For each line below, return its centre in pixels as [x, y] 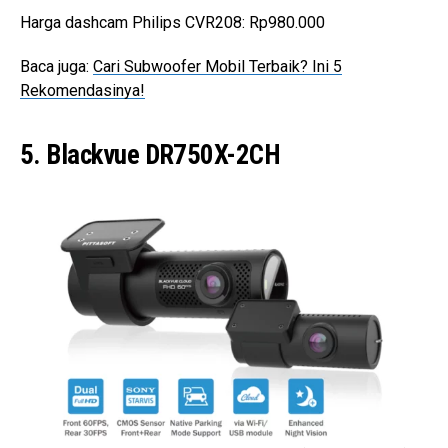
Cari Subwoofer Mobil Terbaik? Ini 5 [217, 66]
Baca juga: [56, 66]
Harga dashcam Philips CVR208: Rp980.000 [172, 22]
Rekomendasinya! [82, 90]
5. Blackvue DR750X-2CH [150, 154]
